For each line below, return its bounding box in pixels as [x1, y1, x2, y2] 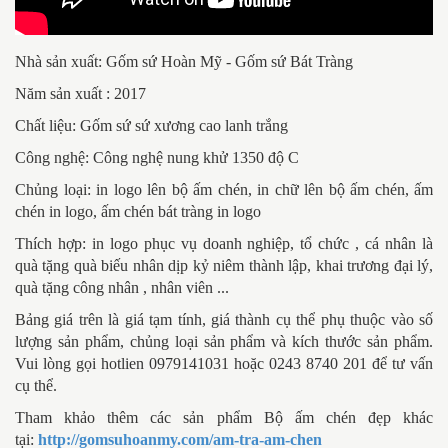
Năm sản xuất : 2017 [15, 85, 146, 103]
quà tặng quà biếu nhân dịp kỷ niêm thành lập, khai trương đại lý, [15, 257, 433, 275]
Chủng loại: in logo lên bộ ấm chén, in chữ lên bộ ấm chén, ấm [15, 181, 433, 199]
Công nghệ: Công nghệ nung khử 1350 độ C [15, 149, 299, 167]
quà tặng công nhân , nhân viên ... [15, 279, 229, 297]
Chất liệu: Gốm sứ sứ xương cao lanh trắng [15, 117, 292, 135]
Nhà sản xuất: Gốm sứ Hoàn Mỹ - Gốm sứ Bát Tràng [15, 53, 353, 71]
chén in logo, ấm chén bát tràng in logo [15, 203, 261, 221]
